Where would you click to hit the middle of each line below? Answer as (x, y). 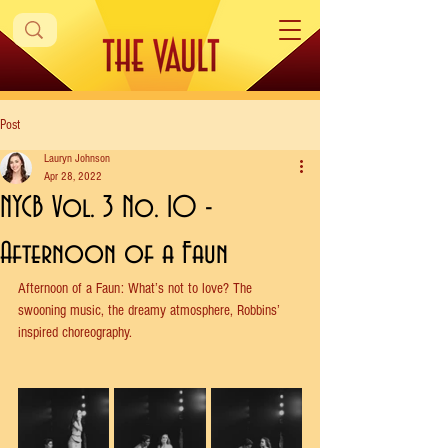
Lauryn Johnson (77, 158)
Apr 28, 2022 (73, 176)
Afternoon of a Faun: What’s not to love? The (137, 288)
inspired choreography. (75, 332)
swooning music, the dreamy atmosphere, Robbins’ (151, 310)
